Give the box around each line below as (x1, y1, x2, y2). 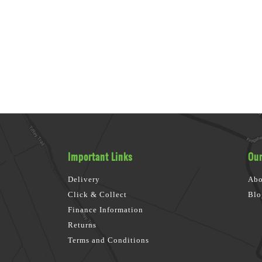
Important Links (68, 149, 133, 164)
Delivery (68, 174, 101, 184)
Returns (68, 220, 97, 229)
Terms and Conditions (68, 235, 150, 244)
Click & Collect (68, 189, 127, 199)
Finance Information (68, 205, 144, 214)
